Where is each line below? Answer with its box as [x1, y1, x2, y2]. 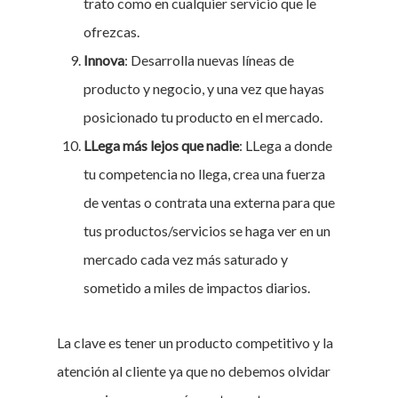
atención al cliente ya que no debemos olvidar [57, 362, 330, 379]
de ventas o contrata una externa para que [84, 194, 335, 211]
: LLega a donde [239, 137, 332, 154]
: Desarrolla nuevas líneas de [124, 52, 294, 68]
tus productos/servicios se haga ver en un [84, 222, 330, 239]
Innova [84, 52, 124, 68]
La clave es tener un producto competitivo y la [57, 334, 333, 351]
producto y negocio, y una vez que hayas [84, 80, 324, 97]
